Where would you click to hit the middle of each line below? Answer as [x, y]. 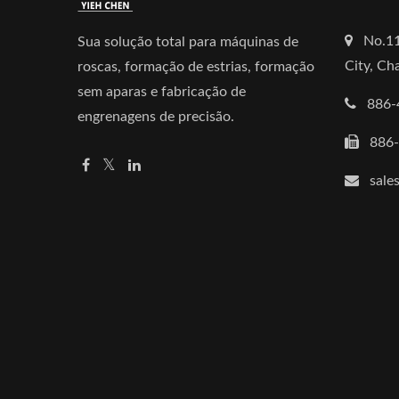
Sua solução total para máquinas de [188, 42]
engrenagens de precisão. [156, 117]
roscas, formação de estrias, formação [196, 67]
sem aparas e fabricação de [162, 92]
